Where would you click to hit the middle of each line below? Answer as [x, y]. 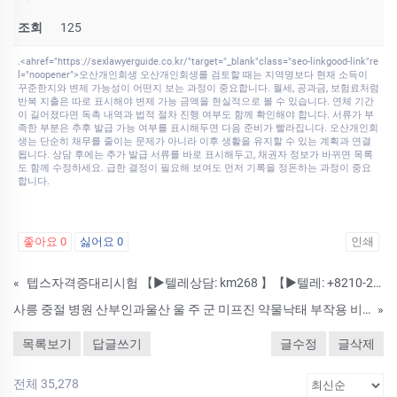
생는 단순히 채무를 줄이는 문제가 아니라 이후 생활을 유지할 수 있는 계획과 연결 [195, 142]
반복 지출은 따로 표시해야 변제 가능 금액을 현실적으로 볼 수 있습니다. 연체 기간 [196, 102]
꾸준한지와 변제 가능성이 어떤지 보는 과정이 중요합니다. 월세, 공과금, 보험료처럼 [198, 89]
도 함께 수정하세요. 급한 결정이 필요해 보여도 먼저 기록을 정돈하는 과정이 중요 [195, 168]
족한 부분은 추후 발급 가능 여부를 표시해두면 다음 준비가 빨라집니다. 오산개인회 [198, 128]
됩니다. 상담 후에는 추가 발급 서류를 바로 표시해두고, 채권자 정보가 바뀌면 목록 [195, 155]
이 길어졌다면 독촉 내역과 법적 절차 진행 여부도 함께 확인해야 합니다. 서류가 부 [196, 115]
